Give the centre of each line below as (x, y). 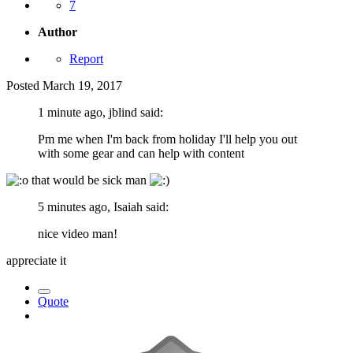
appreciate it (38, 260)
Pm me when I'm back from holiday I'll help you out (167, 139)
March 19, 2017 (82, 85)
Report (86, 58)
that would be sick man (89, 180)
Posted (24, 85)
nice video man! (78, 233)
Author (58, 32)
